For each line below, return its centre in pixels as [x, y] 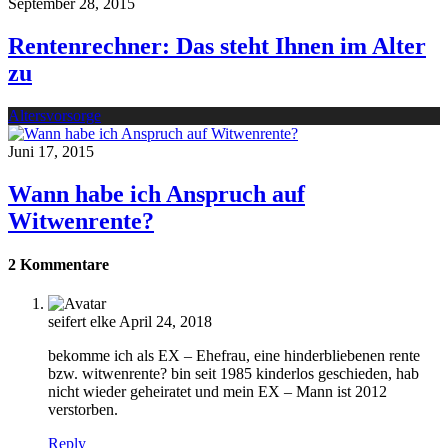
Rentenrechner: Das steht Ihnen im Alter [217, 45]
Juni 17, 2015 [51, 151]
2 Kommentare [58, 264]
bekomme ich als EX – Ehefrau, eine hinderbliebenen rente [234, 356]
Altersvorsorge [54, 115]
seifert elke [82, 322]
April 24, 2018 [165, 322]
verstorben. [83, 410]
